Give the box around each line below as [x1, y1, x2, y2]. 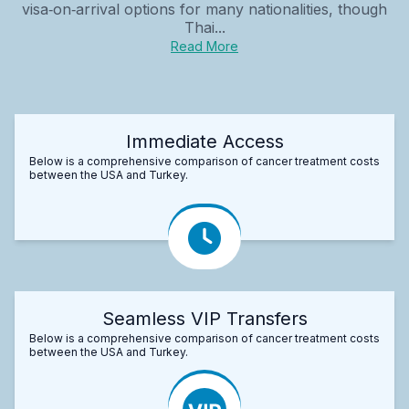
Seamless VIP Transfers [101, 307, 308, 330]
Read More [171, 37, 238, 54]
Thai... [184, 17, 225, 37]
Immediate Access [125, 130, 284, 152]
